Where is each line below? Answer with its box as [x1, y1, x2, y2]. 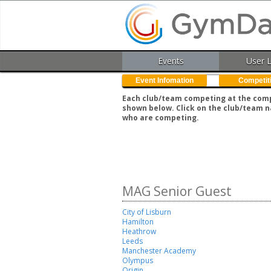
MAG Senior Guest [122, 183, 232, 200]
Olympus [122, 255, 153, 266]
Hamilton [122, 217, 154, 227]
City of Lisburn [122, 207, 171, 218]
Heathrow [122, 226, 156, 237]
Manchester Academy [122, 246, 196, 256]
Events [157, 55, 184, 67]
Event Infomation [135, 76, 194, 85]
